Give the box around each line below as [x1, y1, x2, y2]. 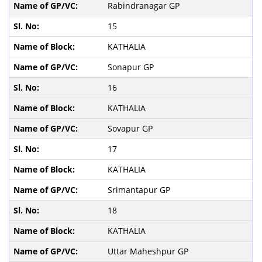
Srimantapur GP [107, 184, 173, 195]
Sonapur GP [107, 61, 156, 73]
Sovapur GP [107, 122, 155, 134]
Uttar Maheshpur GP [107, 245, 191, 257]
